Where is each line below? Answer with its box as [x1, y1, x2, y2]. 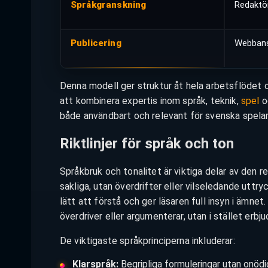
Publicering [71, 38, 121, 49]
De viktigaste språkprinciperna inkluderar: [60, 235, 235, 247]
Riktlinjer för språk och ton [60, 135, 234, 153]
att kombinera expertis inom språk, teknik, [60, 95, 241, 107]
